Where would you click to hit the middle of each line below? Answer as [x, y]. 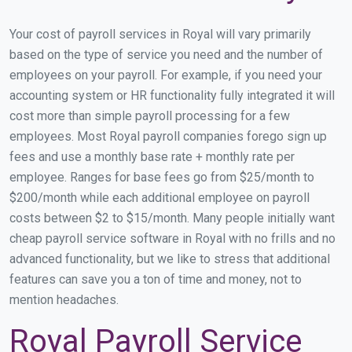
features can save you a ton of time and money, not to [156, 279]
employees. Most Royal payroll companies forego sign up [168, 136]
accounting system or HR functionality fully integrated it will [172, 95]
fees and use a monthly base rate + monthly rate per [152, 156]
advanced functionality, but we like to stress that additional [170, 258]
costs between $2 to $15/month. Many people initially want [172, 218]
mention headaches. [64, 299]
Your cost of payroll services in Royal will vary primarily [160, 34]
